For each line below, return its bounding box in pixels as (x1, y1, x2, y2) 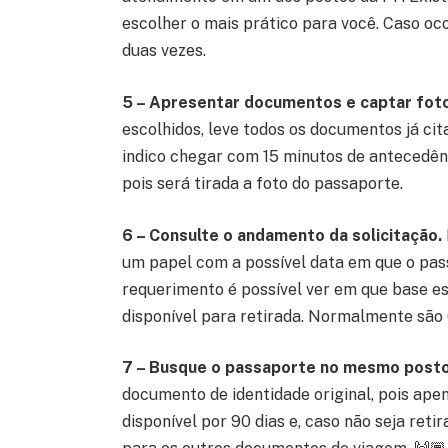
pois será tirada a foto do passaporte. (121, 173, 407, 193)
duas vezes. (121, 41, 210, 61)
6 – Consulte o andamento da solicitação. (121, 225, 446, 245)
